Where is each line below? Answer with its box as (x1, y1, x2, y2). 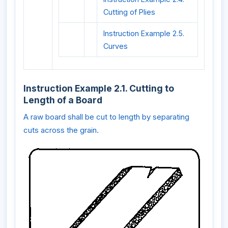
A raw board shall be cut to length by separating (23, 111, 189, 122)
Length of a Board (23, 95, 102, 106)
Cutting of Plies (103, 8, 155, 17)
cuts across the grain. (23, 125, 99, 135)
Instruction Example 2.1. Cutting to (23, 83, 174, 94)
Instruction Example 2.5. (103, 29, 184, 38)
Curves (103, 42, 128, 51)
